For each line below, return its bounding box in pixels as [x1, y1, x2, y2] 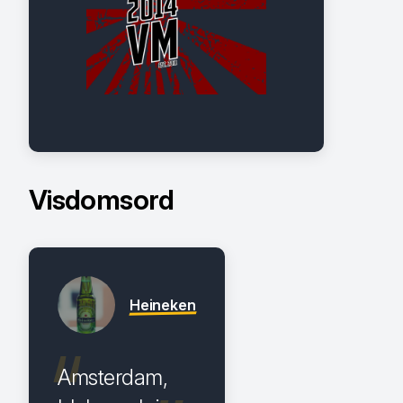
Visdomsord [29, 183, 175, 216]
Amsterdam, [58, 363, 168, 390]
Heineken [130, 295, 196, 314]
